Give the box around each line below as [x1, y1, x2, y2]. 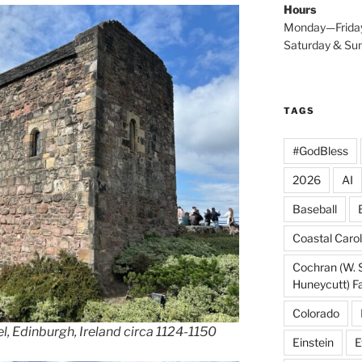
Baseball [292, 202, 337, 216]
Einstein [292, 335, 334, 349]
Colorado [292, 306, 339, 320]
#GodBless [292, 144, 348, 158]
